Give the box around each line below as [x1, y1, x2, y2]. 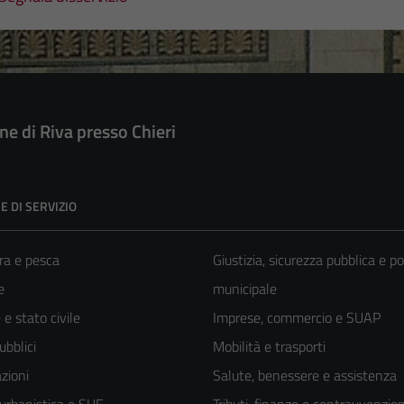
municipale [213, 278, 277, 300]
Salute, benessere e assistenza [213, 364, 397, 387]
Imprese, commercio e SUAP [213, 307, 381, 329]
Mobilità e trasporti [213, 335, 326, 358]
